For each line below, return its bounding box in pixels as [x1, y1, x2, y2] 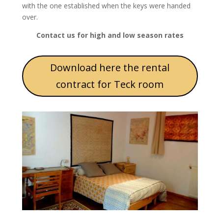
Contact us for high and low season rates [36, 30, 184, 40]
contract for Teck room [56, 77, 164, 91]
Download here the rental [50, 60, 170, 74]
